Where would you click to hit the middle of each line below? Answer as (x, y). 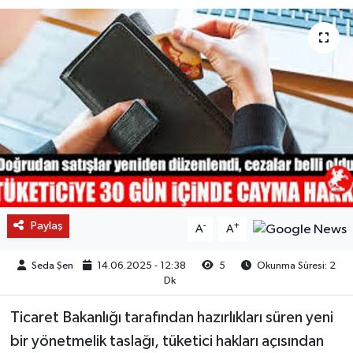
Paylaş (46, 225)
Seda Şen (52, 266)
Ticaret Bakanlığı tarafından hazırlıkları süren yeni (171, 317)
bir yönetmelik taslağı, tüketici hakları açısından (167, 341)
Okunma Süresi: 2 (295, 266)
